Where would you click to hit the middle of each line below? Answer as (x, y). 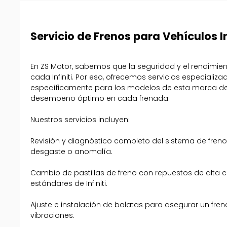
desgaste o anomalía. (72, 152)
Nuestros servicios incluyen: (80, 120)
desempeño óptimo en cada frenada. (100, 99)
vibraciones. (53, 216)
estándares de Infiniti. (69, 184)
